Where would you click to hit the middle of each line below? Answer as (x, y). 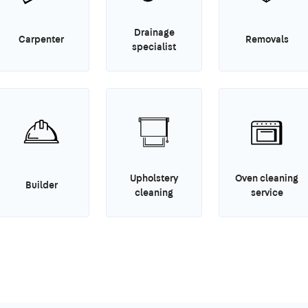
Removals (267, 40)
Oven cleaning (267, 178)
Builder (41, 185)
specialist (154, 46)
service (267, 192)
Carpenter (41, 40)
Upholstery (154, 178)
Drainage (154, 32)
